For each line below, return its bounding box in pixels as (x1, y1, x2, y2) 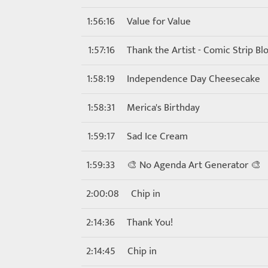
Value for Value (127, 13, 191, 30)
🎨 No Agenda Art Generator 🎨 (127, 157, 261, 173)
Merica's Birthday (127, 99, 200, 116)
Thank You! (127, 214, 173, 231)
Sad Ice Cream (127, 128, 188, 145)
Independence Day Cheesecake (127, 71, 260, 87)
